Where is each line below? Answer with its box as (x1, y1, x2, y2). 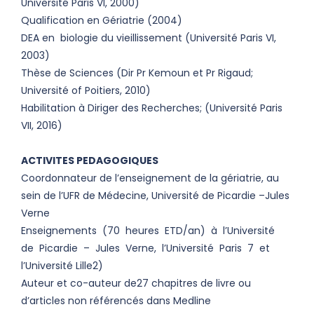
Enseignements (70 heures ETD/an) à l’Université (21, 224, 278, 238)
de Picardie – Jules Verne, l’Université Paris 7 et (21, 241, 270, 255)
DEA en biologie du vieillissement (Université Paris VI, (21, 31, 276, 45)
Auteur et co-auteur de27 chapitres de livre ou (21, 276, 251, 290)
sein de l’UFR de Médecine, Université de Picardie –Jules (21, 189, 289, 203)
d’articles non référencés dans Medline (21, 294, 211, 308)
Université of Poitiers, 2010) (21, 83, 151, 97)
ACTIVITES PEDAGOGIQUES (21, 153, 158, 168)
